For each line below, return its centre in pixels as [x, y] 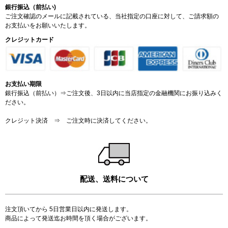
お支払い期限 [23, 84]
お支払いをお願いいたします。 [48, 25]
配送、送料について [114, 179]
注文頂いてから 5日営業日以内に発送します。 [69, 209]
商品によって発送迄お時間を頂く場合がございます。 [78, 219]
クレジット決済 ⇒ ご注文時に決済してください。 [78, 121]
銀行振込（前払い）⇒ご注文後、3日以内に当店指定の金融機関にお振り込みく [114, 93]
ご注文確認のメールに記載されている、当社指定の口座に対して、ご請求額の [112, 16]
